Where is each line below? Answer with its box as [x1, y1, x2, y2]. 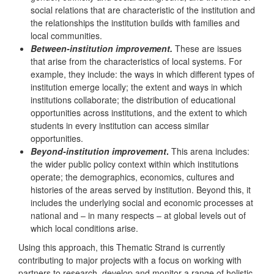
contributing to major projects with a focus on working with [18, 254, 242, 267]
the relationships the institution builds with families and [31, 17, 240, 29]
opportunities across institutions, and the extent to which [31, 106, 247, 119]
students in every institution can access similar [31, 119, 209, 132]
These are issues [172, 42, 242, 55]
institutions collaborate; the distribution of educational [31, 94, 235, 106]
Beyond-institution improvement [31, 145, 166, 158]
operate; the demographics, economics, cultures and [31, 171, 234, 183]
